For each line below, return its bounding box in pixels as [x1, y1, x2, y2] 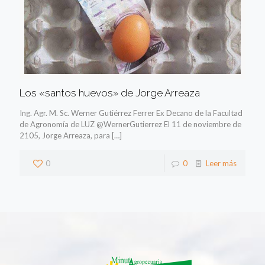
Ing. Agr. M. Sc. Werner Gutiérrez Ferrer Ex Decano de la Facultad [20, 108, 243, 118]
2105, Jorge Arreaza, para [20, 130, 110, 140]
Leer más [206, 158, 237, 168]
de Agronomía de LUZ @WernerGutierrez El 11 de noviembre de [20, 119, 241, 129]
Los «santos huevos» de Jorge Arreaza [20, 86, 200, 99]
